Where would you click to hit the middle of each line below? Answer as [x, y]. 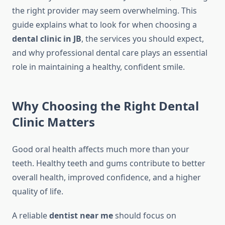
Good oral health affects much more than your [101, 149]
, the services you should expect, [143, 39]
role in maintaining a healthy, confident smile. [98, 67]
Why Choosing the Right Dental [105, 106]
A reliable [31, 216]
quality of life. [38, 192]
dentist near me [81, 216]
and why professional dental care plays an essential [110, 53]
